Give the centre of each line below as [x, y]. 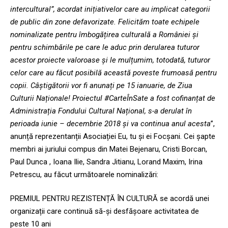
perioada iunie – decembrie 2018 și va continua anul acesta [110, 123]
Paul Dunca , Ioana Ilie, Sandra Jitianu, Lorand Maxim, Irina [106, 162]
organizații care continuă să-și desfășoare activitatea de [105, 211]
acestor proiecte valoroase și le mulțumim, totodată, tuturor [110, 60]
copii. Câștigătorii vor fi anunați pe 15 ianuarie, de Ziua [101, 85]
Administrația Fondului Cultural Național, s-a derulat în [101, 111]
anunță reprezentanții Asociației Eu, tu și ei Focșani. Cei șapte [113, 136]
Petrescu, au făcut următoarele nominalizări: [84, 174]
